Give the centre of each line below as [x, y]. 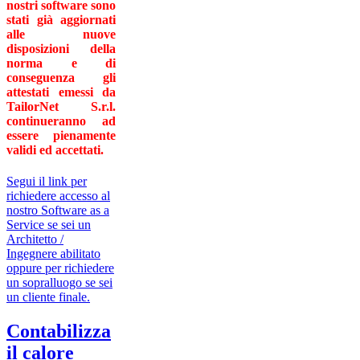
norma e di [61, 63]
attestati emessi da [61, 92]
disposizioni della [61, 48]
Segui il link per [47, 181]
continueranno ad [61, 121]
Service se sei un [49, 224]
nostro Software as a [58, 210]
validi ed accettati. [55, 149]
